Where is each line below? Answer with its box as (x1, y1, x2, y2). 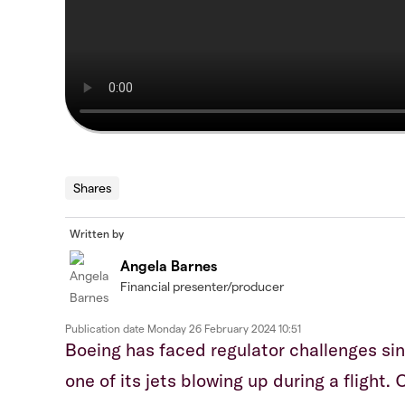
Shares (73, 180, 111, 196)
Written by (70, 227, 124, 240)
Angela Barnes (120, 257, 217, 275)
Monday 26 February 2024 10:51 (147, 322, 301, 335)
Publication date (65, 322, 147, 335)
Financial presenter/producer (120, 278, 284, 295)
